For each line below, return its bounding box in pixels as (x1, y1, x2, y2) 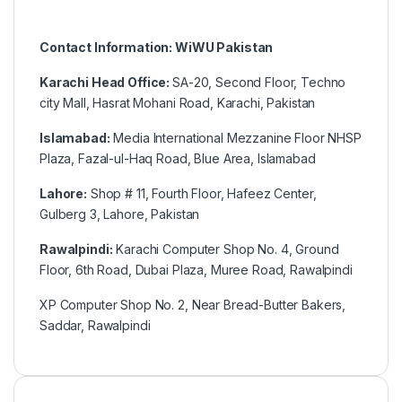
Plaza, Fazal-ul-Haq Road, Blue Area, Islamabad (39, 150, 316, 166)
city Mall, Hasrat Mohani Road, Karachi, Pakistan (39, 94, 316, 110)
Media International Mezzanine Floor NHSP (109, 129, 362, 145)
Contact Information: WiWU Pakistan (39, 39, 274, 55)
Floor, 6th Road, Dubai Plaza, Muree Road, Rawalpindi (39, 261, 353, 277)
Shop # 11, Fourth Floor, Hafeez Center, (87, 185, 317, 201)
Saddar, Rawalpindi (39, 317, 151, 333)
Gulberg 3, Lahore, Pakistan (39, 205, 200, 222)
